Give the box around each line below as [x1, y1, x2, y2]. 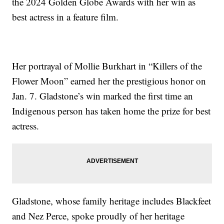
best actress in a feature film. [12, 10, 119, 23]
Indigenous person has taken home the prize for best [12, 104, 211, 117]
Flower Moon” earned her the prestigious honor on [12, 74, 206, 87]
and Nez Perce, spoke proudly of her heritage [12, 209, 185, 222]
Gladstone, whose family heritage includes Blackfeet [12, 194, 211, 207]
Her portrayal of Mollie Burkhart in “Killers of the [12, 59, 202, 72]
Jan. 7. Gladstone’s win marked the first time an [12, 89, 193, 102]
